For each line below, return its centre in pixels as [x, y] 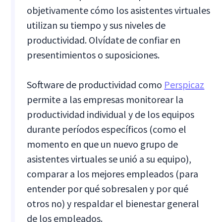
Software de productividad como [96, 84]
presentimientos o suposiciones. [93, 55]
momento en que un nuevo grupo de [103, 144]
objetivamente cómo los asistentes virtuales [119, 10]
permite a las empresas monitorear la [105, 99]
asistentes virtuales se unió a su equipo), [109, 159]
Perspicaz [184, 84]
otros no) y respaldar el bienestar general [113, 203]
